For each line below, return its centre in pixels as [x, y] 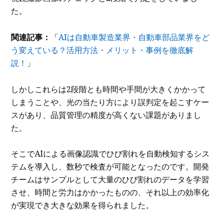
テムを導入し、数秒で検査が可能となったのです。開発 [110, 167]
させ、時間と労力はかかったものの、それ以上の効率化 [110, 193]
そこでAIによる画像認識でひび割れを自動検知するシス [111, 154]
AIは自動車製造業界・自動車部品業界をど [134, 37]
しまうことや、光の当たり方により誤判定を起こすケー [110, 102]
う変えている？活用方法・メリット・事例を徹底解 [102, 50]
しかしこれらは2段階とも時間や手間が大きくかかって [109, 89]
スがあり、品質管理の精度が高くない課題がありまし [106, 115]
